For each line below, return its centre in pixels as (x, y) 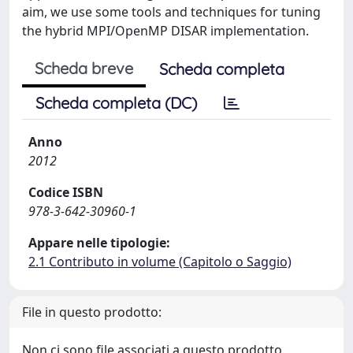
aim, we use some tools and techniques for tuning (171, 12)
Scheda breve (84, 68)
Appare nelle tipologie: (99, 243)
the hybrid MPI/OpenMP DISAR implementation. (165, 31)
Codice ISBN (66, 192)
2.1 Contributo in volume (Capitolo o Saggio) (160, 262)
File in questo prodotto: (92, 312)
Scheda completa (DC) (116, 103)
